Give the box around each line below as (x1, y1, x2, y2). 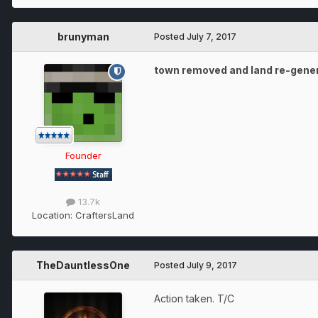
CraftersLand (75, 209, 134, 221)
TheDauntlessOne (36, 259, 130, 272)
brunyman (57, 30, 109, 43)
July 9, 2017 (187, 260, 237, 271)
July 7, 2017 (187, 31, 236, 42)
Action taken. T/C (154, 292, 234, 305)
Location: (32, 209, 75, 221)
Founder (65, 149, 102, 161)
